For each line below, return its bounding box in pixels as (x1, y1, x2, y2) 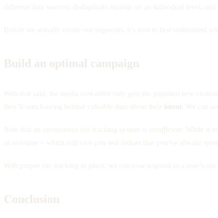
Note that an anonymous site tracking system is (4, 125, 149, 133)
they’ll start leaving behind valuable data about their (4, 102, 164, 110)
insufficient (149, 125, 182, 133)
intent (164, 102, 182, 110)
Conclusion (4, 192, 59, 205)
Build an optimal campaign (4, 56, 139, 70)
